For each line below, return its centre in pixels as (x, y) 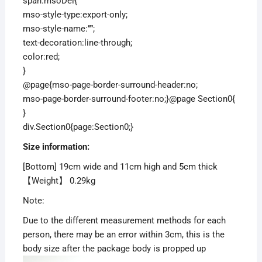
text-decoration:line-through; (77, 43)
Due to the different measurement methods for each (124, 221)
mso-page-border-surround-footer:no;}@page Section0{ (129, 99)
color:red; (41, 57)
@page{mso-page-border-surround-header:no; (110, 85)
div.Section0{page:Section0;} (78, 127)
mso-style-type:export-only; (75, 15)
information (64, 147)
